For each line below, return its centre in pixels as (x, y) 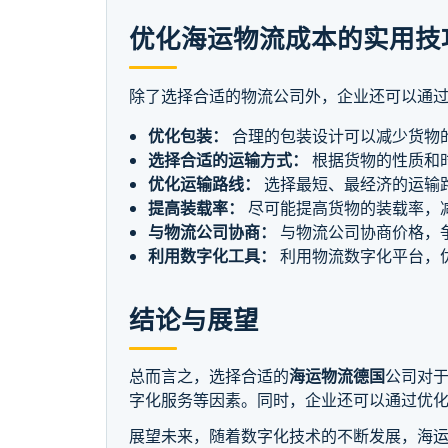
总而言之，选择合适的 (209, 375)
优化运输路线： (203, 183)
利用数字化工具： (211, 255)
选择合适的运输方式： (227, 159)
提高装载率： (195, 207)
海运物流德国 (337, 375)
